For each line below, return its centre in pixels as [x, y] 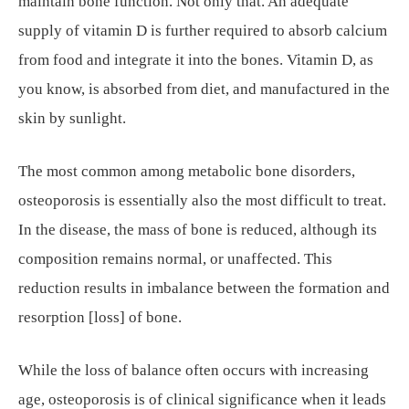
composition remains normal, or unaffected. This [175, 259]
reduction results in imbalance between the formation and [204, 288]
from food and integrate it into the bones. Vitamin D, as [196, 60]
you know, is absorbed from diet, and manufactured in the [204, 89]
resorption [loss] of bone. [100, 317]
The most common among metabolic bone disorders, [187, 171]
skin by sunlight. [72, 118]
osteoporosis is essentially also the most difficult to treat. [202, 200]
